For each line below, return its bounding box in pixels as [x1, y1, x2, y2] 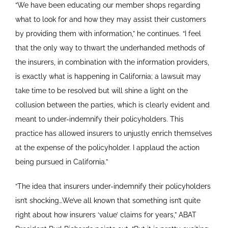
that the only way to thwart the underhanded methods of [15, 44, 205, 52]
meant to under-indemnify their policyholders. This [15, 115, 184, 124]
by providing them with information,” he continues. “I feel [15, 30, 201, 38]
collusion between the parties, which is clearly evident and [15, 101, 210, 109]
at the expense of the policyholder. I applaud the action [15, 144, 199, 152]
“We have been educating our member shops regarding [15, 1, 201, 10]
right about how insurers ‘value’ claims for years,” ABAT [15, 211, 196, 219]
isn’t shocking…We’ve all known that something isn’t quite [15, 196, 201, 205]
